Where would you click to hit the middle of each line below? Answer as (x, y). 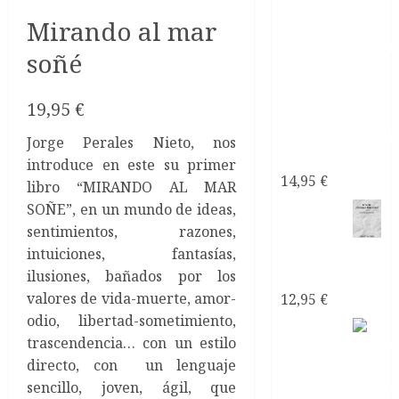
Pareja (305, 232)
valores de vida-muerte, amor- (132, 298)
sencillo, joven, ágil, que (132, 387)
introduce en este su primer (132, 164)
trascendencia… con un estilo (132, 342)
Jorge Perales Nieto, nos (132, 142)
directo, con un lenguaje (132, 365)
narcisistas (322, 158)
